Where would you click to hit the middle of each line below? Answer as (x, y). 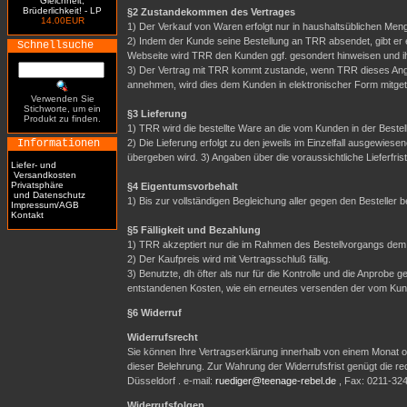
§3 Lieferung (157, 114)
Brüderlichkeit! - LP (62, 10)
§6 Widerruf (154, 313)
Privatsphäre (37, 185)
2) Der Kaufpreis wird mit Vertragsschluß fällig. (229, 259)
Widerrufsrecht (163, 337)
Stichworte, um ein (62, 109)
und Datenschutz (48, 195)
